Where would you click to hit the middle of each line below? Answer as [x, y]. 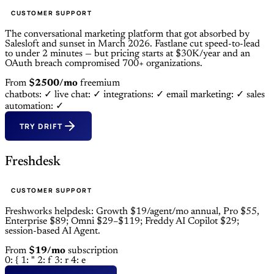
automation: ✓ [34, 107]
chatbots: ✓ [30, 95]
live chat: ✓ [79, 95]
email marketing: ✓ [206, 95]
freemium [100, 83]
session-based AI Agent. [53, 231]
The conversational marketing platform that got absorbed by [127, 35]
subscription [93, 251]
